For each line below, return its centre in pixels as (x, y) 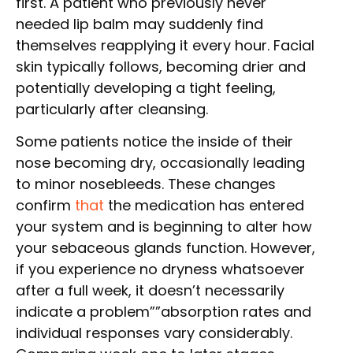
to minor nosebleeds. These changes (146, 184)
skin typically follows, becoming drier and (161, 66)
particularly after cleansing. (112, 109)
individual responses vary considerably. (154, 333)
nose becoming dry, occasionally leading (160, 163)
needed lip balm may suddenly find (139, 24)
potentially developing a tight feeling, (146, 87)
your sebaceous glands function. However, (165, 248)
